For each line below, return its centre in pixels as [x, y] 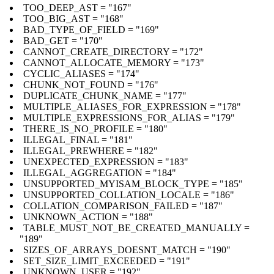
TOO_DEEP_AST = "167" [77, 7]
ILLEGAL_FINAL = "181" [78, 139]
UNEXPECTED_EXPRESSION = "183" [106, 161]
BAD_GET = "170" [63, 40]
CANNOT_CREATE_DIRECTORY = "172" [113, 51]
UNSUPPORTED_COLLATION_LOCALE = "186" [129, 194]
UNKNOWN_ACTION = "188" [88, 217]
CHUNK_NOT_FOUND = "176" [91, 84]
